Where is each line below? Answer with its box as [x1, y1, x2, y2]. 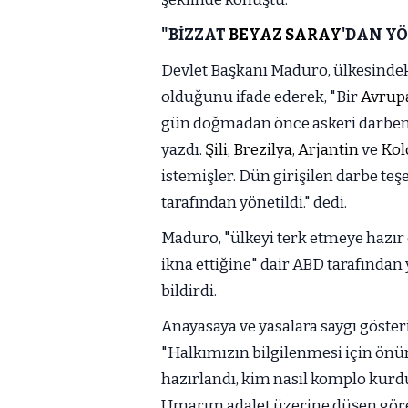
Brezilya [233, 139, 292, 159]
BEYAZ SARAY [229, 25, 342, 45]
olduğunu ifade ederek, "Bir [161, 87, 361, 107]
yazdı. [161, 139, 205, 159]
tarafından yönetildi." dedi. [161, 192, 347, 212]
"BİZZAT [161, 25, 229, 45]
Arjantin [298, 139, 359, 159]
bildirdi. [161, 280, 217, 301]
